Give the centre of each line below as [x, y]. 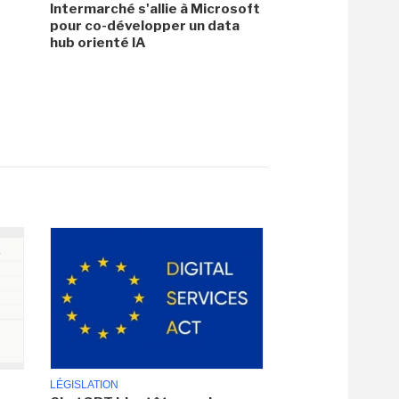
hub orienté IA [98, 42]
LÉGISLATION [84, 385]
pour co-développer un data [145, 25]
